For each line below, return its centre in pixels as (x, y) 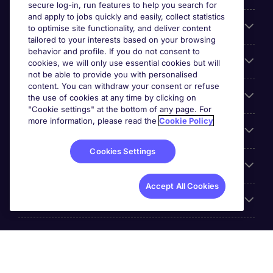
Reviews (37, 200)
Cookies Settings (123, 151)
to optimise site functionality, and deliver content (119, 28)
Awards (36, 131)
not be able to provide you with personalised (113, 74)
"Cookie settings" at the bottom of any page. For (120, 109)
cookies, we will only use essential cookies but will (124, 63)
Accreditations (53, 166)
